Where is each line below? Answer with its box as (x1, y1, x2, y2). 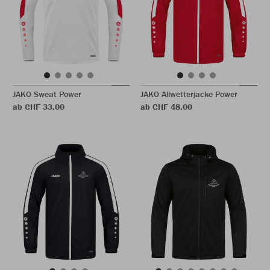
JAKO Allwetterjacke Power (140, 89, 237, 99)
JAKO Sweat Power (13, 89, 81, 99)
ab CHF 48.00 (140, 101, 192, 112)
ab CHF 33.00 (13, 101, 64, 112)
